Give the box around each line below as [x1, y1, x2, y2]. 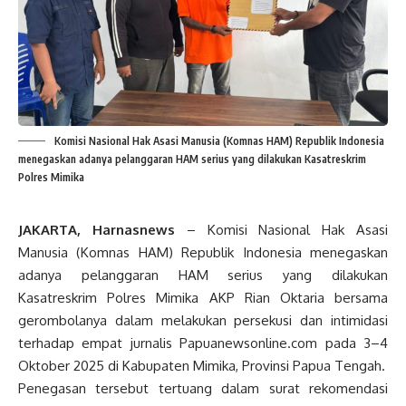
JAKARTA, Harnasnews [18, 221, 175, 239]
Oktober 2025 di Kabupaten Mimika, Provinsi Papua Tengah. [18, 357, 385, 375]
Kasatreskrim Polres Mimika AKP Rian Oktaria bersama [18, 289, 388, 307]
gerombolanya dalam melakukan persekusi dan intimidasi [18, 312, 388, 330]
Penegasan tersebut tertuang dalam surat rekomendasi [18, 380, 388, 398]
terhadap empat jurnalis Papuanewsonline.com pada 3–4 [18, 334, 388, 353]
